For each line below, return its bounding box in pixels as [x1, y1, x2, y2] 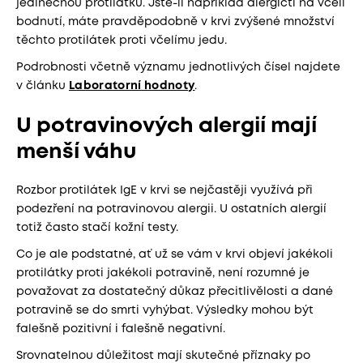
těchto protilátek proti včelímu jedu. [16, 35, 227, 45]
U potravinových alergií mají [16, 117, 317, 136]
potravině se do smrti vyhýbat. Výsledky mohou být [16, 305, 314, 315]
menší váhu [16, 143, 136, 162]
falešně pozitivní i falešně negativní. [16, 324, 225, 334]
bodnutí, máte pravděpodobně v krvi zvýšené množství [16, 16, 335, 27]
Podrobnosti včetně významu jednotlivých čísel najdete [16, 62, 340, 72]
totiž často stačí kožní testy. [16, 223, 178, 233]
